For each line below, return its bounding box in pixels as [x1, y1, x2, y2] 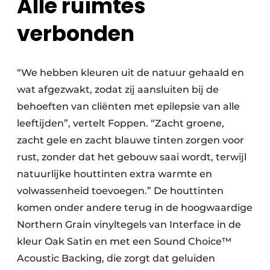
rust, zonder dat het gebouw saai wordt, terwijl [17, 151, 246, 163]
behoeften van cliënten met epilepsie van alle [17, 100, 240, 112]
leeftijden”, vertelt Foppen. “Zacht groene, [17, 117, 224, 129]
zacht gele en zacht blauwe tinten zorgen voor [17, 134, 244, 146]
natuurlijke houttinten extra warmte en [17, 168, 212, 180]
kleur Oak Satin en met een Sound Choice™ [17, 235, 231, 247]
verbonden [17, 18, 134, 48]
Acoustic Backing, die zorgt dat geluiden [17, 252, 215, 264]
